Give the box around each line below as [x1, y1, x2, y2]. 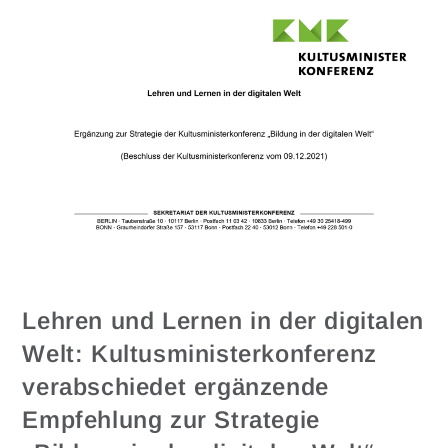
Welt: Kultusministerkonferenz [22, 339, 377, 367]
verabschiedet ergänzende [22, 372, 329, 400]
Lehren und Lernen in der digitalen [22, 306, 424, 334]
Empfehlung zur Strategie [22, 405, 320, 433]
